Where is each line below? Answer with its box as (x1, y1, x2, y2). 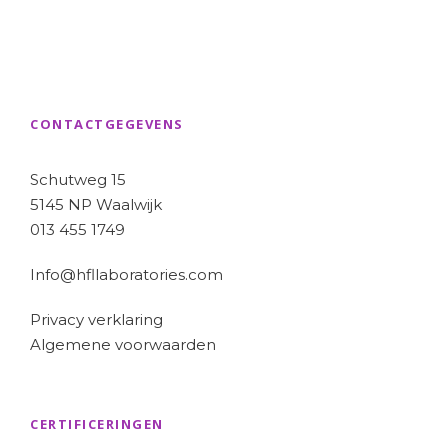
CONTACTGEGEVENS (30, 115, 184, 134)
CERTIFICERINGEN (30, 415, 164, 434)
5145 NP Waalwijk (30, 195, 162, 215)
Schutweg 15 (30, 170, 126, 190)
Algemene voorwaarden (30, 335, 216, 355)
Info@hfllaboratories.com (30, 265, 223, 285)
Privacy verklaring (30, 310, 163, 330)
